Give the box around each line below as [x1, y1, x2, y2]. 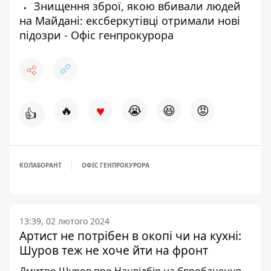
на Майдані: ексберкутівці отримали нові [19, 13, 240, 28]
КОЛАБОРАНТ [19, 161, 62, 170]
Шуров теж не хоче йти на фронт [19, 242, 208, 259]
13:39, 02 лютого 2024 [19, 215, 109, 227]
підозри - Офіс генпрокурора [19, 28, 174, 43]
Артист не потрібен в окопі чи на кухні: [19, 227, 241, 244]
